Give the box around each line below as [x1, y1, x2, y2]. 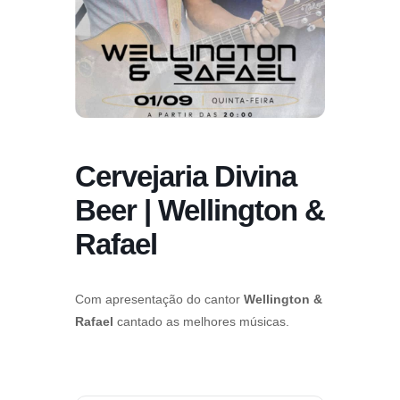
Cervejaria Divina [75, 159, 296, 193]
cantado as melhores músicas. [113, 313, 289, 329]
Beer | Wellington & [75, 193, 325, 227]
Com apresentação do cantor [75, 291, 244, 306]
